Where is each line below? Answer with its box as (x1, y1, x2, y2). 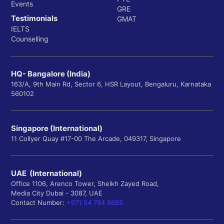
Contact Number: (11, 198, 66, 207)
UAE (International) (11, 168, 82, 178)
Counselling (11, 34, 48, 43)
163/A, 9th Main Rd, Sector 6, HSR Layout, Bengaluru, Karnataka (11, 80, 211, 88)
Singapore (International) (11, 123, 102, 133)
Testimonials (11, 13, 57, 23)
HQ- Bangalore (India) (11, 69, 90, 79)
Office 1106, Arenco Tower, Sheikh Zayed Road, (11, 179, 159, 188)
